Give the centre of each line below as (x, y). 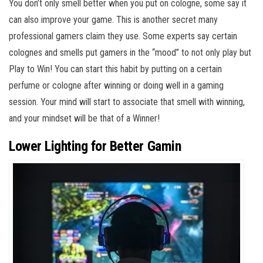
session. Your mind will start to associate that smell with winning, (127, 102)
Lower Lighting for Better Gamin (95, 146)
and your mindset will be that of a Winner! (84, 119)
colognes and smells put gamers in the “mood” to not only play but (130, 53)
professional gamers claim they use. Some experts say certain (123, 36)
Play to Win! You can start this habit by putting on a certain (115, 69)
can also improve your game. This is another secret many (113, 20)
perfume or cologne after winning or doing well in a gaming (116, 86)
